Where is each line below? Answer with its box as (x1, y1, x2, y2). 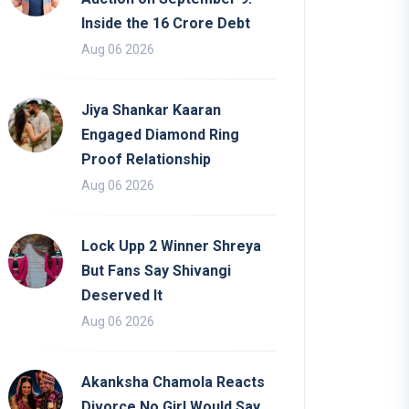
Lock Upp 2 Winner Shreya (81, 236, 261, 255)
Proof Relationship (81, 150, 211, 168)
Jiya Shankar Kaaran (81, 100, 221, 119)
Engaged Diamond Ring (81, 125, 239, 143)
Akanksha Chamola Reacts (81, 372, 265, 391)
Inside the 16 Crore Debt (81, 14, 250, 32)
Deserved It (81, 286, 163, 304)
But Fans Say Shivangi (81, 261, 231, 279)
